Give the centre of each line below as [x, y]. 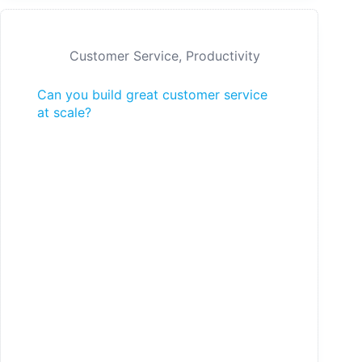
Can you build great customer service [152, 95]
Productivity [223, 56]
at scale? [64, 113]
